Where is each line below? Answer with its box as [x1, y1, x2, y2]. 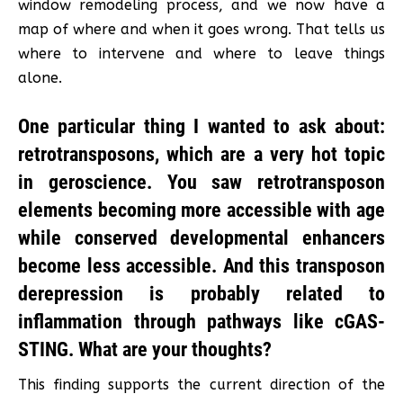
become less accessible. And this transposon [18, 254, 385, 277]
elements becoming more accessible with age [18, 198, 385, 221]
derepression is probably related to [18, 282, 385, 305]
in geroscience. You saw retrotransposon [18, 170, 385, 193]
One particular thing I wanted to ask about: [18, 114, 385, 138]
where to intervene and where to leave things [18, 44, 385, 62]
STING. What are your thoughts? [18, 337, 272, 361]
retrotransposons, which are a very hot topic [18, 142, 385, 166]
